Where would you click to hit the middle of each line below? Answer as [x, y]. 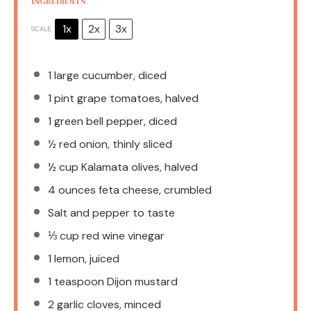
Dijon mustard [141, 281]
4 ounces [72, 190]
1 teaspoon [76, 281]
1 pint [61, 98]
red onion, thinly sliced [114, 144]
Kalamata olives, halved [138, 167]
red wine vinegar [122, 235]
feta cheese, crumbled [154, 190]
